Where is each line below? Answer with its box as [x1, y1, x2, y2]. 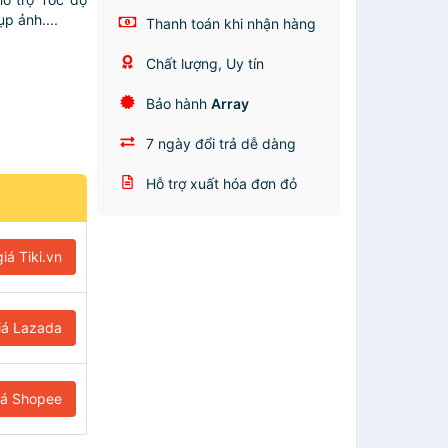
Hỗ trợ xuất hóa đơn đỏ [142, 175, 298, 192]
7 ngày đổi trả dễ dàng [142, 135, 297, 152]
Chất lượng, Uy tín [142, 55, 265, 72]
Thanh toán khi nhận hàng [142, 15, 317, 32]
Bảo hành [142, 95, 212, 112]
